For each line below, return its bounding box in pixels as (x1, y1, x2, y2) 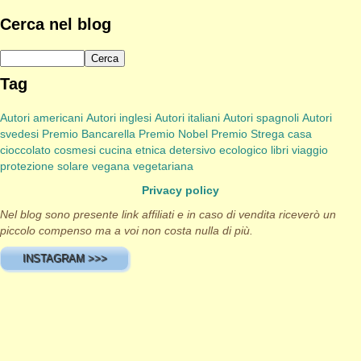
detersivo (169, 143, 216, 156)
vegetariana (133, 159, 193, 172)
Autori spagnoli (223, 110, 299, 124)
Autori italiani (155, 110, 220, 124)
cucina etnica (99, 143, 166, 156)
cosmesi (54, 143, 96, 156)
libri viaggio (271, 143, 328, 156)
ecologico (219, 143, 268, 156)
